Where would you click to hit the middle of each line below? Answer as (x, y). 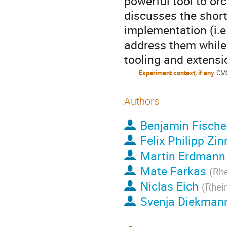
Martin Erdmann (183, 155)
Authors (142, 102)
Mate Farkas (173, 171)
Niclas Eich (169, 186)
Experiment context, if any (177, 73)
